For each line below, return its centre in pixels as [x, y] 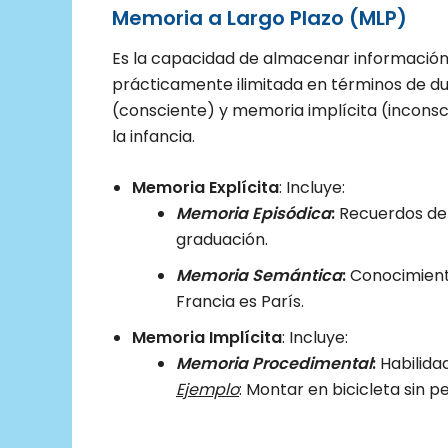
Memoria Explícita [205, 188]
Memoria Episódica [253, 214]
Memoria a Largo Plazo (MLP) [259, 17]
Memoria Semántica [259, 276]
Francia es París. [240, 302]
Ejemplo [207, 390]
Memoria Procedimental [274, 364]
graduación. [222, 240]
